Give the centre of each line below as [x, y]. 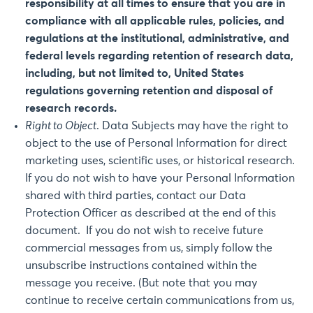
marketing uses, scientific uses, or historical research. [161, 161]
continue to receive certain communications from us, [160, 300]
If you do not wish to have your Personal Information [160, 178]
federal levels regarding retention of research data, [159, 56]
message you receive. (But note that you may [141, 283]
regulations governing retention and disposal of [149, 91]
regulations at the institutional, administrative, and [157, 38]
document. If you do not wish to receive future [144, 231]
